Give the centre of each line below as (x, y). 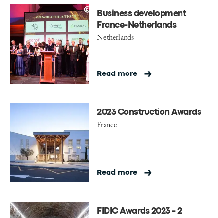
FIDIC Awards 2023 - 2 (139, 212)
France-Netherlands (137, 26)
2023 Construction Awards (149, 113)
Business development (142, 14)
